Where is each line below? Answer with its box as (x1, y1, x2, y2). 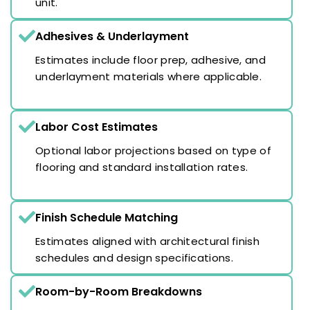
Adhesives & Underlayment (35, 28, 189, 44)
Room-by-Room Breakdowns (35, 283, 202, 300)
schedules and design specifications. (35, 250, 233, 265)
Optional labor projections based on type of (35, 143, 271, 158)
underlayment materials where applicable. (35, 69, 262, 84)
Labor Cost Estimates (35, 118, 158, 135)
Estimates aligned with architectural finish (35, 233, 259, 248)
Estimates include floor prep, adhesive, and (35, 52, 266, 67)
